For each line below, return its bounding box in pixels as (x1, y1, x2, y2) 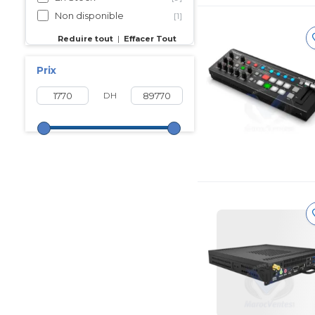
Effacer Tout (124, 34, 176, 44)
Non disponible (55, 10, 124, 21)
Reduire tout (58, 34, 113, 44)
